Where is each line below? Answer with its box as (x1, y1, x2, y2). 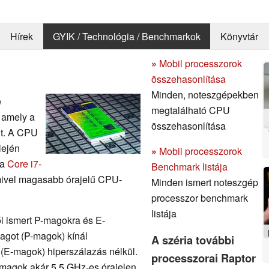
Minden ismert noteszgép (151, 175, 258, 189)
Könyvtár (220, 29, 258, 44)
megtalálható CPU (151, 103, 230, 117)
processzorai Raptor (151, 249, 256, 266)
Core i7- (7, 156, 41, 171)
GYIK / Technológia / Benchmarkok (52, 29, 201, 44)
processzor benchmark (151, 190, 248, 205)
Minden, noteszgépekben (151, 87, 259, 101)
